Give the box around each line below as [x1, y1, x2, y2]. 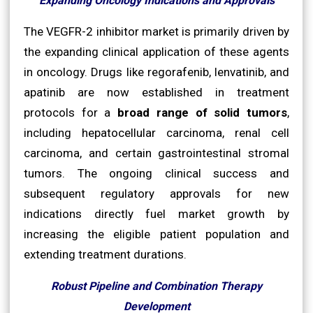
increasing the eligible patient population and [24, 226, 289, 241]
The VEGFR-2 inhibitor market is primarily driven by [24, 24, 289, 38]
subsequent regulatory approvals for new [24, 186, 289, 201]
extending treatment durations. [24, 247, 187, 261]
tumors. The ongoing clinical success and [24, 166, 289, 180]
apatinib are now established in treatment [24, 85, 289, 99]
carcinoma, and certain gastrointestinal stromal [24, 145, 289, 160]
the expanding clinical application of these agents [24, 44, 289, 59]
